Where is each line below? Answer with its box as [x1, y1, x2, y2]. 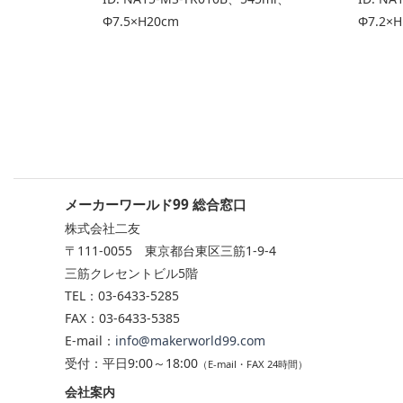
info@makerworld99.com [115, 332, 265, 350]
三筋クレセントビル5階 [65, 264, 198, 282]
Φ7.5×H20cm [103, 13, 179, 31]
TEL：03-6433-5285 [65, 287, 179, 305]
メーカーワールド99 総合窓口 [65, 195, 246, 215]
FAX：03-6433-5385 [65, 309, 180, 327]
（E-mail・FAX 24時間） [198, 357, 308, 372]
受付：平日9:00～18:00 [65, 354, 198, 372]
